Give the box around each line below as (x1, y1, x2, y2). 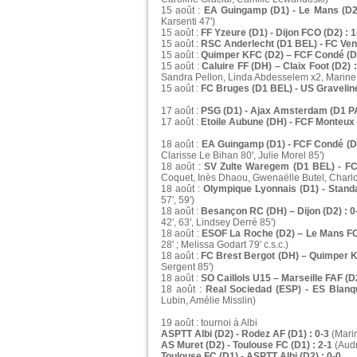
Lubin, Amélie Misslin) (161, 295, 256, 307)
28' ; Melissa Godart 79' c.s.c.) (161, 239, 288, 251)
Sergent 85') (161, 261, 214, 273)
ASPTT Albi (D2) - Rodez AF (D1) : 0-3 (161, 328, 329, 340)
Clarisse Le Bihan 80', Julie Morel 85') (161, 150, 324, 162)
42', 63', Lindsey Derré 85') (161, 217, 276, 229)
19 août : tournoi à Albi (161, 317, 257, 329)
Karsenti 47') (161, 16, 215, 28)
